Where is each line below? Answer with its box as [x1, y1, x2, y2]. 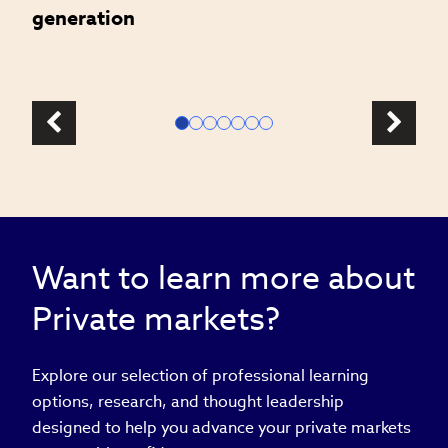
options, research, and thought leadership [32, 390, 344, 412]
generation [32, 4, 135, 31]
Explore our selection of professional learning [32, 364, 369, 386]
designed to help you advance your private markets [32, 416, 411, 438]
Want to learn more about [32, 256, 415, 298]
